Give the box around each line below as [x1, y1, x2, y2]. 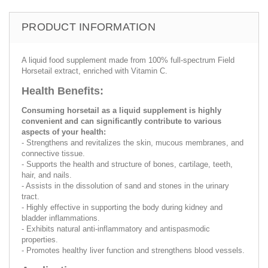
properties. [22, 234, 58, 244]
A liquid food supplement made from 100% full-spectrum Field [22, 55, 234, 65]
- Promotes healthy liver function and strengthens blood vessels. [22, 245, 245, 255]
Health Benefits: [22, 84, 103, 97]
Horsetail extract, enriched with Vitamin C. [22, 66, 167, 75]
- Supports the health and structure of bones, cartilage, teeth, [22, 159, 233, 169]
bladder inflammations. [22, 213, 100, 223]
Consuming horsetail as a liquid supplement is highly [22, 105, 221, 115]
